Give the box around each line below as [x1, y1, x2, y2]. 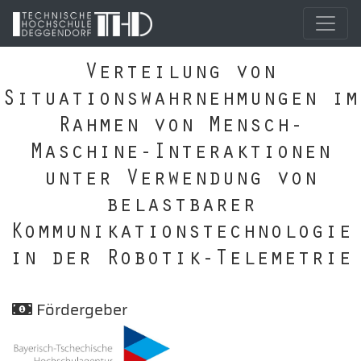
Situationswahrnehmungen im [2, 89, 359, 112]
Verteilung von [85, 63, 276, 85]
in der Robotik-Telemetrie [9, 249, 352, 272]
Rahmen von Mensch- [57, 116, 304, 139]
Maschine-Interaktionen [30, 143, 331, 165]
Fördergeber [32, 297, 127, 322]
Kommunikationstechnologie [9, 222, 352, 245]
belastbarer [105, 196, 256, 218]
